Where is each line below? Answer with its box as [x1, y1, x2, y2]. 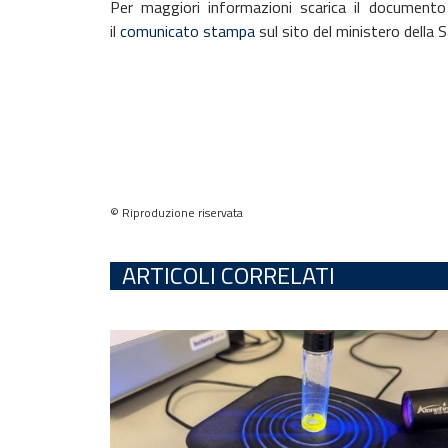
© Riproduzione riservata [110, 203, 243, 222]
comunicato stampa [120, 19, 255, 43]
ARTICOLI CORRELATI [122, 257, 335, 293]
